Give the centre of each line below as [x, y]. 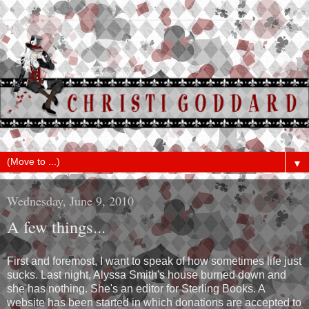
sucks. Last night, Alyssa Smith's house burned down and [147, 275]
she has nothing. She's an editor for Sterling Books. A [136, 289]
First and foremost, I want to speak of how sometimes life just [154, 261]
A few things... [56, 227]
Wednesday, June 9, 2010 [70, 201]
